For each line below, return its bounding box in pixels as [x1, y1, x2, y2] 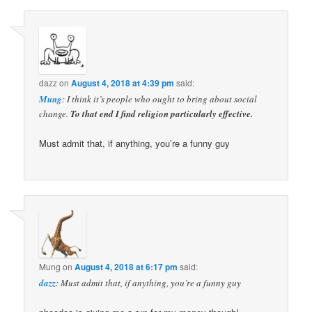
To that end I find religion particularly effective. [70, 107, 253, 120]
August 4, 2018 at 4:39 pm [71, 76, 175, 89]
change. [39, 107, 71, 120]
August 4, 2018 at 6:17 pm [75, 260, 178, 274]
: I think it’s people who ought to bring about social [62, 92, 258, 105]
